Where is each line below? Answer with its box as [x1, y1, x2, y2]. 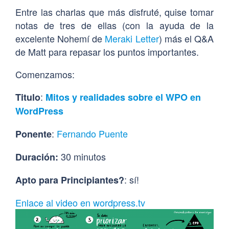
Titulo [15, 90, 40, 104]
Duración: [15, 150, 58, 164]
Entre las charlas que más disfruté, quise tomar [15, 5, 214, 19]
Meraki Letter [105, 32, 159, 45]
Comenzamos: [15, 67, 75, 81]
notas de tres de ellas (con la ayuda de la [15, 18, 214, 32]
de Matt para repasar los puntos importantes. [15, 45, 199, 59]
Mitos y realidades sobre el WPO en [45, 90, 201, 104]
